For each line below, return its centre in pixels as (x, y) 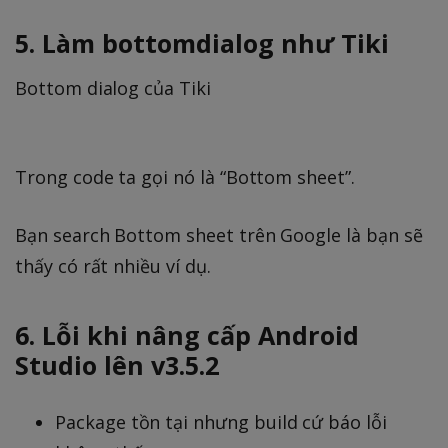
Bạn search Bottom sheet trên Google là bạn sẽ (219, 234)
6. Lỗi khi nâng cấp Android (187, 334)
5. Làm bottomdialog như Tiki (202, 42)
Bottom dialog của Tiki (113, 87)
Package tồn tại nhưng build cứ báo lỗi (221, 421)
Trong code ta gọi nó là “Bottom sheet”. (185, 176)
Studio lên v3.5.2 (117, 364)
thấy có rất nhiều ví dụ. (113, 265)
